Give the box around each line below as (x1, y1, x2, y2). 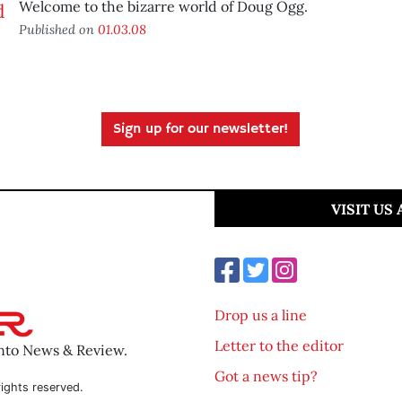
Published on (18, 20, 98, 38)
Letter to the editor (214, 336, 344, 354)
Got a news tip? (214, 366, 318, 385)
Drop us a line (214, 305, 307, 324)
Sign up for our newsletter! (113, 119, 289, 138)
